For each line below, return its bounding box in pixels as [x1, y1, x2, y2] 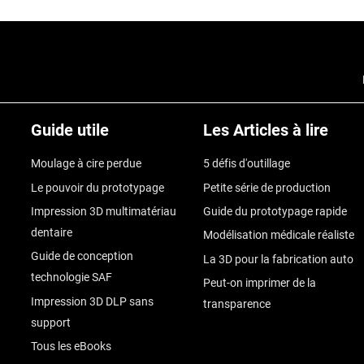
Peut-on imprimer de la [202, 275, 316, 289]
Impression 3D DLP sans [30, 294, 154, 308]
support [30, 315, 71, 329]
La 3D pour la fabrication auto [202, 252, 353, 266]
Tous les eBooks [30, 339, 111, 353]
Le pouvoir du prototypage [30, 180, 164, 194]
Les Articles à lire [202, 120, 328, 141]
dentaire [30, 225, 72, 239]
